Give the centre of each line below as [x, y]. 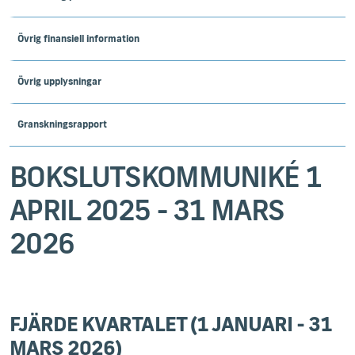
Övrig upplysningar [59, 82]
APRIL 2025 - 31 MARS [147, 209]
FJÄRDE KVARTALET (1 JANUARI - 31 [171, 323]
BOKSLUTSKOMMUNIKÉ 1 [166, 176]
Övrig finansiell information [78, 38]
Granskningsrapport [62, 124]
